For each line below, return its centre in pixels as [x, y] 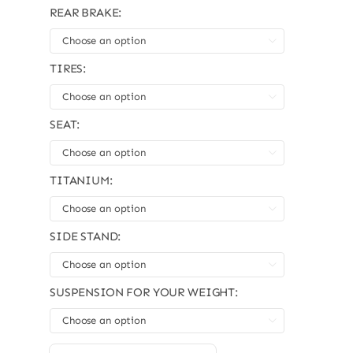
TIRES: [68, 68]
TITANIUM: [81, 180]
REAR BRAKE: [85, 12]
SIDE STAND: [85, 236]
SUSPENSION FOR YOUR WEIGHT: [143, 292]
